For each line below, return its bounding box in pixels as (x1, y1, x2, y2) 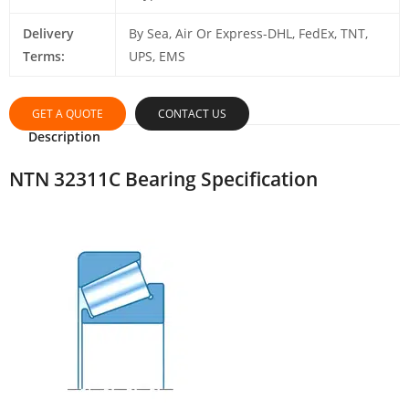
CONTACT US (158, 106, 226, 122)
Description (27, 128, 100, 146)
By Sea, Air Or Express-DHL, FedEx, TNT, (128, 25, 368, 43)
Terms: (22, 47, 65, 66)
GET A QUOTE (32, 106, 103, 122)
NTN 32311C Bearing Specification (9, 165, 318, 192)
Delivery (22, 25, 74, 43)
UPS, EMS (128, 47, 185, 66)
